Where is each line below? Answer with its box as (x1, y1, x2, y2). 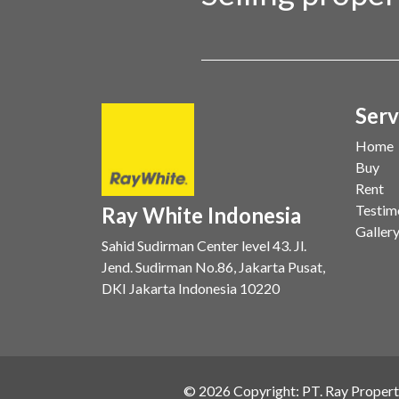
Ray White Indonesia (102, 202, 301, 229)
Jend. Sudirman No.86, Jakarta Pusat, (102, 258, 325, 276)
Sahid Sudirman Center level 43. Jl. (102, 237, 306, 255)
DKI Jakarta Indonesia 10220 (102, 280, 280, 297)
